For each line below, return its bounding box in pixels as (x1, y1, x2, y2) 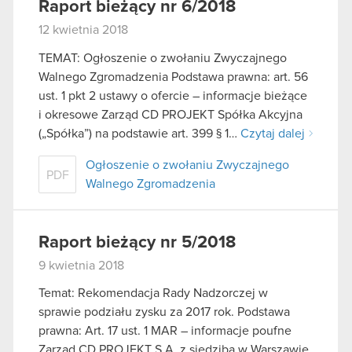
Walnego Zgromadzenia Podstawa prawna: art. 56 (38, 70, 308, 83)
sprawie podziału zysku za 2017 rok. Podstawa (38, 306, 290, 319)
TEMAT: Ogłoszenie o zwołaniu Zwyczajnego (38, 51, 287, 64)
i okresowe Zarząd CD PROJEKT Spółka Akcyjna (38, 108, 302, 121)
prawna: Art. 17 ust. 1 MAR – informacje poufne (38, 324, 291, 338)
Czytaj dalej (240, 126, 305, 140)
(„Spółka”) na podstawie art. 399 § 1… (38, 126, 240, 140)
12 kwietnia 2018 (38, 24, 128, 37)
